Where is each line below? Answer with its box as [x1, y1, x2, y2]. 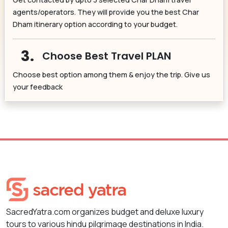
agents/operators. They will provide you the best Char [13, 7, 199, 17]
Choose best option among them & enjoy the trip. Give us [13, 69, 210, 79]
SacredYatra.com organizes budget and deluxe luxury [6, 206, 204, 217]
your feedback [13, 81, 63, 92]
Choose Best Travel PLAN [42, 48, 171, 63]
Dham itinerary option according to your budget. [13, 19, 178, 29]
